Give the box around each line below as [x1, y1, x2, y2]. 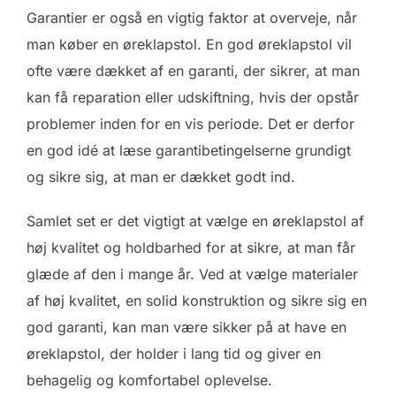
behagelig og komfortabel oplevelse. [27, 371, 272, 390]
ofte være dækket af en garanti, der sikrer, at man [27, 62, 360, 80]
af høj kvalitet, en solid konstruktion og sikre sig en [27, 292, 367, 310]
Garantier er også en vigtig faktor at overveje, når [27, 9, 357, 27]
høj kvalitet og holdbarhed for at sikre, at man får [27, 239, 355, 257]
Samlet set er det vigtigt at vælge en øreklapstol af [27, 212, 364, 231]
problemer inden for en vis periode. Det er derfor [27, 115, 354, 133]
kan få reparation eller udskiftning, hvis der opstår [27, 88, 359, 107]
